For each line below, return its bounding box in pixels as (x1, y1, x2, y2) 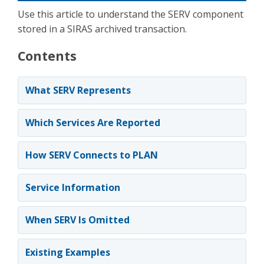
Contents (18, 47, 77, 64)
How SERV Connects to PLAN (25, 148, 158, 161)
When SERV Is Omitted (25, 213, 130, 226)
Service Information (25, 181, 120, 194)
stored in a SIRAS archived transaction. (18, 22, 187, 35)
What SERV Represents (25, 84, 131, 97)
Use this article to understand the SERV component (18, 8, 243, 21)
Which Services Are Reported (25, 116, 160, 129)
